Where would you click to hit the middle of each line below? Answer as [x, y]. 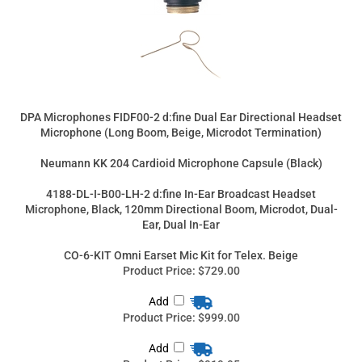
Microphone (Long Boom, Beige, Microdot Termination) [181, 48]
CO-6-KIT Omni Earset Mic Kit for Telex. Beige [181, 171]
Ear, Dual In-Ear [181, 141]
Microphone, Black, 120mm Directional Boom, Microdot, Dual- [181, 125]
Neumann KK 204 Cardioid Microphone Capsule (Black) [181, 79]
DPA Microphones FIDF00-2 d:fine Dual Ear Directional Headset [181, 33]
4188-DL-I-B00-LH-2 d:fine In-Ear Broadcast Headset [181, 110]
